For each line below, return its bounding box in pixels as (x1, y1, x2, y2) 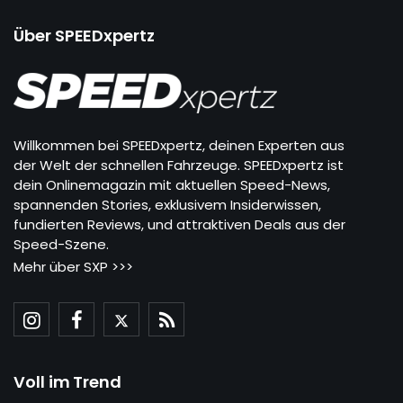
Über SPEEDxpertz (13, 24, 155, 48)
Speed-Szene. (13, 234, 109, 254)
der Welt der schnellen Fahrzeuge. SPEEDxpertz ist (13, 155, 344, 175)
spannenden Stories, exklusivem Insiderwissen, (13, 194, 321, 214)
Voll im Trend (13, 370, 122, 393)
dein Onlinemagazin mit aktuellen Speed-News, (13, 175, 330, 194)
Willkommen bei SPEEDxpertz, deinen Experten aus (13, 135, 345, 155)
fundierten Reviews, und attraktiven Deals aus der (13, 214, 345, 234)
